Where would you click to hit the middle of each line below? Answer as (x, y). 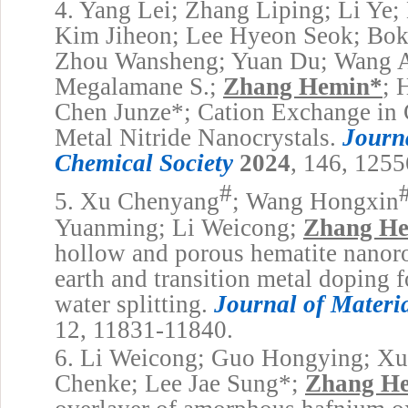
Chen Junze (113, 112)
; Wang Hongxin (316, 202)
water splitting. (134, 304)
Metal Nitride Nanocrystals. (199, 138)
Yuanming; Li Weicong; (179, 227)
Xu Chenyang (150, 202)
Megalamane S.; (139, 87)
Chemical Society (144, 163)
